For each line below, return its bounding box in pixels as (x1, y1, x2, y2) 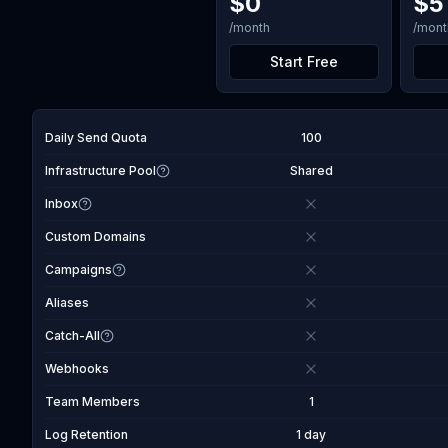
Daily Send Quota (45, 130, 147, 145)
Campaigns (45, 262, 112, 277)
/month (229, 20, 270, 35)
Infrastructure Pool (45, 163, 156, 178)
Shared (289, 163, 333, 178)
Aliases (45, 295, 89, 310)
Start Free (270, 53, 338, 70)
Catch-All (45, 328, 100, 343)
